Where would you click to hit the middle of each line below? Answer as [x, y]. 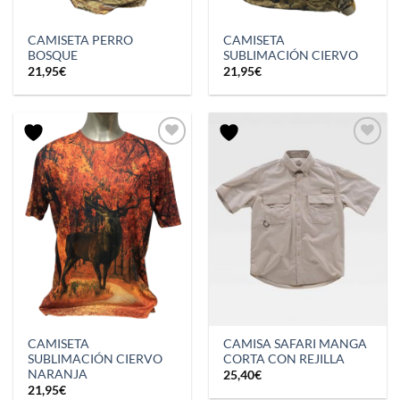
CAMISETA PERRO [81, 40]
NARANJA [58, 374]
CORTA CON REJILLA [284, 358]
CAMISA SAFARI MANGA [296, 343]
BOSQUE [53, 55]
